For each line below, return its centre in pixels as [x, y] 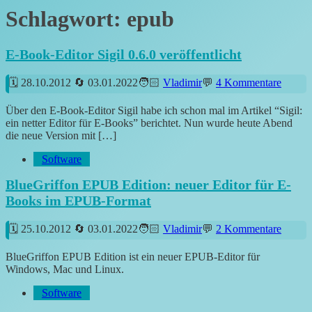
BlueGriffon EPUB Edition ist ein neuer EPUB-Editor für [133, 256]
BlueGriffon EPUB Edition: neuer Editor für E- [148, 185]
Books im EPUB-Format [78, 201]
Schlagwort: [66, 18]
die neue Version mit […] [61, 135]
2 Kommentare [249, 228]
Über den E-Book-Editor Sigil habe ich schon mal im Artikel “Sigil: [154, 110]
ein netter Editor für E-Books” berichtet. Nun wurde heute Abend [149, 123]
